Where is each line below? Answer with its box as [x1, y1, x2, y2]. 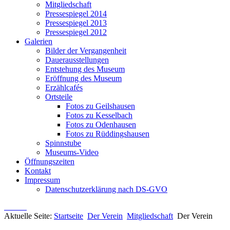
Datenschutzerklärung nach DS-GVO [45, 185, 167, 194]
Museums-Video [45, 148, 99, 157]
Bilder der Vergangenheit [45, 46, 126, 55]
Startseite [54, 212, 83, 220]
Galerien [25, 37, 52, 46]
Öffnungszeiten [25, 157, 74, 166]
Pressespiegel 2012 [45, 28, 107, 36]
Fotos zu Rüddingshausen [66, 129, 149, 138]
